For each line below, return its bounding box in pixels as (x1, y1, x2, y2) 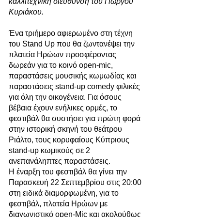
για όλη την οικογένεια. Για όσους (9, 93, 124, 101)
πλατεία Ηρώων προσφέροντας (9, 50, 118, 59)
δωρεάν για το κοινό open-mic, (9, 61, 115, 69)
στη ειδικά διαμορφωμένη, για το (9, 189, 121, 197)
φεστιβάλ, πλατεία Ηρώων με (9, 200, 109, 208)
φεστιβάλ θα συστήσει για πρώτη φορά (9, 114, 142, 123)
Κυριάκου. (9, 8, 44, 16)
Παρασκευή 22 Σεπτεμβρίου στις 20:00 (9, 178, 143, 186)
